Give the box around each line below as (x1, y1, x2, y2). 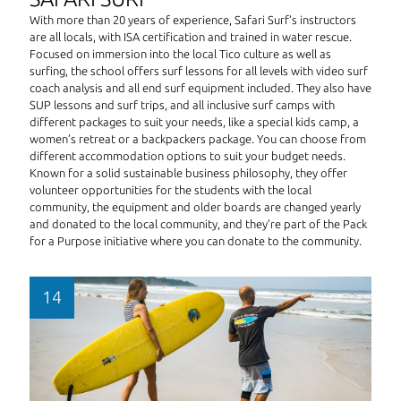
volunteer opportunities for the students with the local (30, 183, 311, 197)
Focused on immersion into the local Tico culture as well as (30, 47, 331, 61)
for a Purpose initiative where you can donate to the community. (30, 235, 362, 248)
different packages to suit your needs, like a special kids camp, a (30, 115, 359, 129)
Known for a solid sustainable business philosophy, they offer (30, 166, 347, 180)
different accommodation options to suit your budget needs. (30, 149, 346, 163)
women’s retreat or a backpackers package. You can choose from (30, 132, 366, 146)
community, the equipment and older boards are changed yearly (30, 200, 361, 214)
